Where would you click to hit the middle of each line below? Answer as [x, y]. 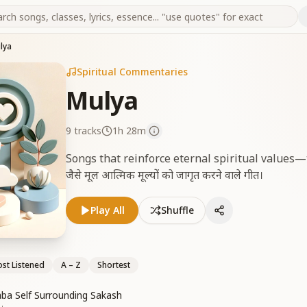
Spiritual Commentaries [132, 72]
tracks [86, 131]
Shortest [114, 265]
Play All [108, 210]
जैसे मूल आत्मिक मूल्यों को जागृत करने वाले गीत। [164, 175]
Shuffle [177, 210]
